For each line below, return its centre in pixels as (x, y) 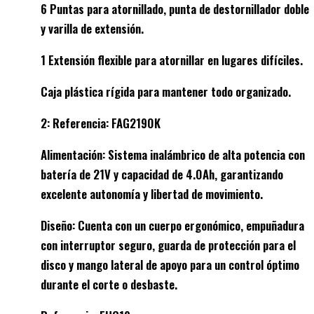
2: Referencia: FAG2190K (101, 123)
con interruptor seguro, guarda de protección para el (168, 245)
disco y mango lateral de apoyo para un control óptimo (170, 265)
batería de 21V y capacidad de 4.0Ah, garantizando (162, 175)
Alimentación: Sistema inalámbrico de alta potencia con (173, 155)
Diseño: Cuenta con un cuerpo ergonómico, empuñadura (172, 226)
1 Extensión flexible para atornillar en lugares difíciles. (172, 60)
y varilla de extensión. (92, 29)
